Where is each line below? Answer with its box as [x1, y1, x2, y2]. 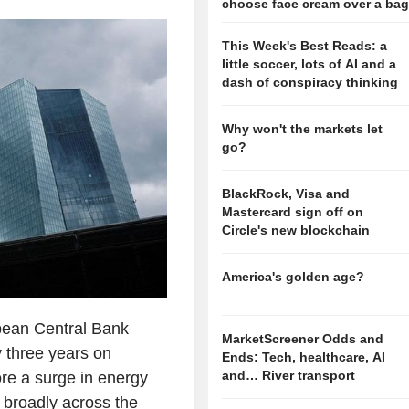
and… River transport [222, 368, 356, 383]
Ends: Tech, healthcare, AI [222, 350, 386, 365]
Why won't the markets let [222, 121, 383, 137]
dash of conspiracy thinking [222, 75, 399, 90]
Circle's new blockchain [222, 223, 371, 238]
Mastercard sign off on [222, 204, 364, 220]
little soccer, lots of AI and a [222, 57, 397, 72]
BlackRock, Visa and [222, 186, 351, 202]
